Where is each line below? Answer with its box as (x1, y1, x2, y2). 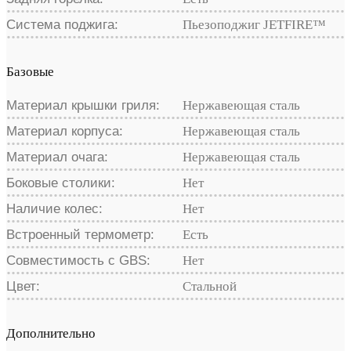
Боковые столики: (6, 175, 115, 190)
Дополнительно (6, 325, 96, 341)
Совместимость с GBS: (6, 252, 150, 268)
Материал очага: (6, 149, 108, 165)
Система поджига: (6, 16, 118, 32)
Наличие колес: (6, 201, 103, 216)
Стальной (182, 278, 237, 294)
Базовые (6, 63, 54, 79)
